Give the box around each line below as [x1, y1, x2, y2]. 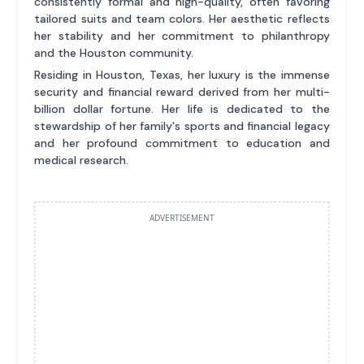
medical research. [34, 153, 129, 168]
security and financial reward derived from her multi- [34, 84, 330, 100]
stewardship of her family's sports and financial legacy [34, 119, 330, 134]
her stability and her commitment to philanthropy [34, 28, 330, 44]
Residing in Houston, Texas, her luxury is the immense [34, 67, 330, 83]
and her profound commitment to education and [34, 136, 330, 151]
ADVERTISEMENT [149, 212, 214, 224]
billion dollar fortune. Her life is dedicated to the [34, 102, 330, 117]
